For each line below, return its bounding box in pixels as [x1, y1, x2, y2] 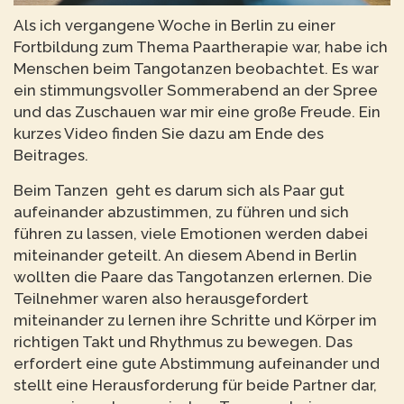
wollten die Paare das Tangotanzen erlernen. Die [14, 267, 372, 286]
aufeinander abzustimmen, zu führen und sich [14, 202, 349, 221]
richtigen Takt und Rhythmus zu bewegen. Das [14, 332, 353, 351]
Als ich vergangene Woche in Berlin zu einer [14, 15, 335, 34]
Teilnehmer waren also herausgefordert [14, 289, 308, 308]
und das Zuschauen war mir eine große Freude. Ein [14, 102, 381, 121]
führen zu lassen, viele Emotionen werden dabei [14, 224, 368, 243]
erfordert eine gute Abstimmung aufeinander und [14, 353, 380, 372]
